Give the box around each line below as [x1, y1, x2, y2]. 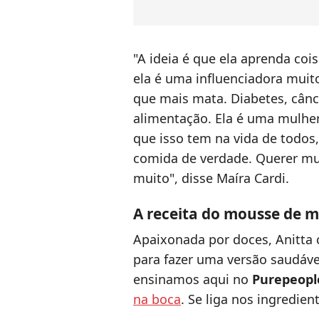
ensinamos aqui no [133, 271, 252, 288]
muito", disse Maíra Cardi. [133, 169, 289, 187]
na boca [133, 291, 181, 308]
